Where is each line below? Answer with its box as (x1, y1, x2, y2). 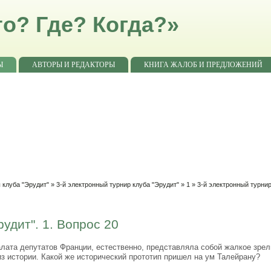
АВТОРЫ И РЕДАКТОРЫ (32, 60, 116, 69)
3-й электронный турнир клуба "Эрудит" (56, 181, 180, 188)
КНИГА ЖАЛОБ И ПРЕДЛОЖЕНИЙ (144, 60, 263, 69)
